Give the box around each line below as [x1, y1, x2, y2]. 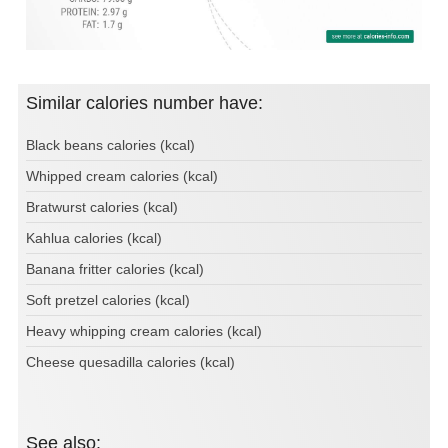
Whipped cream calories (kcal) [26, 168, 218, 185]
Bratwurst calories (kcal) [26, 199, 178, 216]
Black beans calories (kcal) [26, 137, 195, 154]
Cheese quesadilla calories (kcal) [26, 354, 235, 371]
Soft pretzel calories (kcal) [26, 292, 190, 309]
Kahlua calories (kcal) [26, 230, 162, 247]
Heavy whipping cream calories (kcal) [26, 323, 262, 340]
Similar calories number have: [38, 93, 263, 114]
